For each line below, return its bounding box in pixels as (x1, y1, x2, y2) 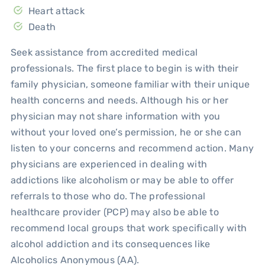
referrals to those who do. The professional (10, 190, 206, 202)
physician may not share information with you (10, 110, 221, 122)
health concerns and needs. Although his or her (10, 94, 229, 106)
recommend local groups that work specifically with (10, 222, 247, 234)
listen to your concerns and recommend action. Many (10, 142, 254, 154)
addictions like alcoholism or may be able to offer (10, 174, 234, 186)
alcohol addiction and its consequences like (10, 238, 211, 250)
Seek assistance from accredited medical (10, 46, 198, 58)
